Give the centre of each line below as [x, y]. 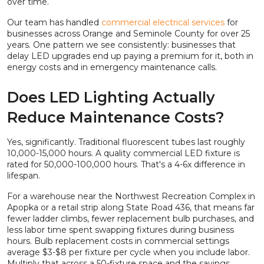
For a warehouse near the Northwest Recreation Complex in [131, 197]
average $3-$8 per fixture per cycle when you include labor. [128, 253]
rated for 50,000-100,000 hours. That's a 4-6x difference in [126, 165]
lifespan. [24, 176]
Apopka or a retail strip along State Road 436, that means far [131, 208]
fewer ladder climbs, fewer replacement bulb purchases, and [131, 219]
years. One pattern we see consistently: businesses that [121, 45]
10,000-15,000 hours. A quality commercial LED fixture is [123, 154]
